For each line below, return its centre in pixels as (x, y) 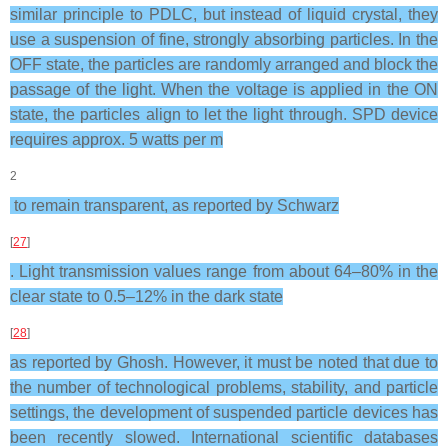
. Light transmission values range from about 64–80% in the (224, 271)
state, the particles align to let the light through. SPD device (224, 114)
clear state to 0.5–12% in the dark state (146, 296)
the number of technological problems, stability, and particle (224, 387)
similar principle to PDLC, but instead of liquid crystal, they (224, 14)
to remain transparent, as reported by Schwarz (174, 205)
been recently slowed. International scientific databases (224, 437)
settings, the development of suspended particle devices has (224, 412)
